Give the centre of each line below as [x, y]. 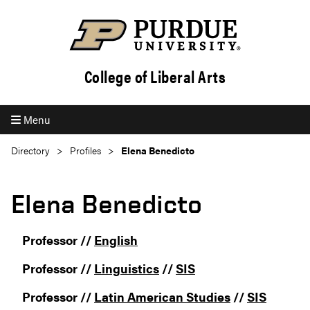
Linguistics [127, 268]
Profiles [85, 151]
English [116, 240]
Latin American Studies [162, 297]
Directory [30, 151]
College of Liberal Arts [155, 76]
